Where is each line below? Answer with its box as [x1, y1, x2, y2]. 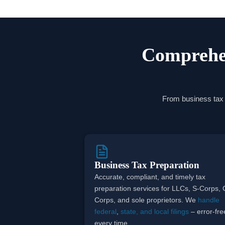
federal [94, 207, 117, 215]
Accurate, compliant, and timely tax [94, 172, 206, 181]
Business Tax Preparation [94, 159, 200, 170]
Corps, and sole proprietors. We [94, 195, 198, 204]
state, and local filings [121, 207, 189, 215]
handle [198, 195, 220, 204]
